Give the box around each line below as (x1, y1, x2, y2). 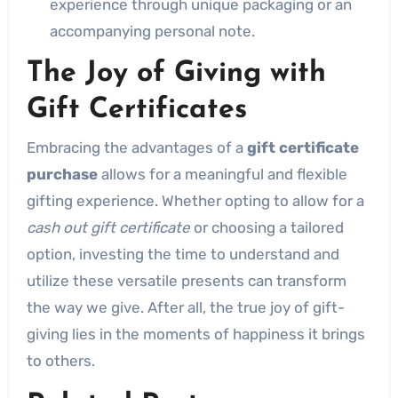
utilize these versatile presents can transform (26, 272, 346, 290)
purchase (26, 165, 98, 183)
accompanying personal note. (49, 21, 255, 40)
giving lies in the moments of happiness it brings (26, 325, 365, 343)
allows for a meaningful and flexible (97, 165, 347, 183)
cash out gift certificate (26, 219, 190, 236)
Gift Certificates (26, 95, 247, 124)
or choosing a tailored (189, 219, 344, 236)
